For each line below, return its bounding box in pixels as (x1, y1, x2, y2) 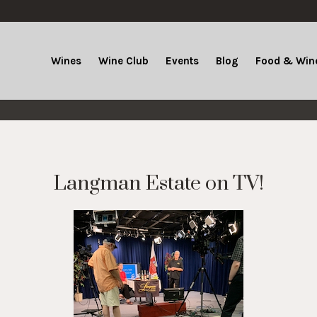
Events (166, 54, 199, 67)
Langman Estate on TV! (53, 171, 264, 197)
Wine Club (98, 54, 149, 67)
